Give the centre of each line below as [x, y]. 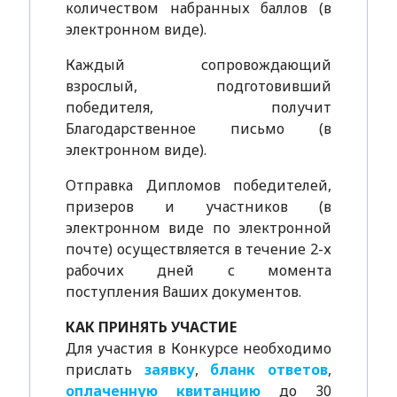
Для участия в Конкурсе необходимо [198, 348]
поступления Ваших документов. [183, 292]
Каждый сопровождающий [198, 65]
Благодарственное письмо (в [198, 128]
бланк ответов [269, 370]
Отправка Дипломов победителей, [198, 185]
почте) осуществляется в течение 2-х [198, 249]
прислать [105, 370]
